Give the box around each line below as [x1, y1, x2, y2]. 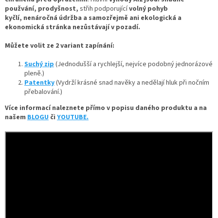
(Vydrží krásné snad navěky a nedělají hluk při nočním [56, 77, 209, 88]
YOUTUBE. [57, 112, 89, 122]
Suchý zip [24, 59, 54, 69]
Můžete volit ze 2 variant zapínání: [5, 40, 114, 51]
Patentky [24, 77, 54, 88]
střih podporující [80, 3, 127, 14]
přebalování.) [24, 87, 62, 97]
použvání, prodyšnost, [5, 3, 78, 14]
